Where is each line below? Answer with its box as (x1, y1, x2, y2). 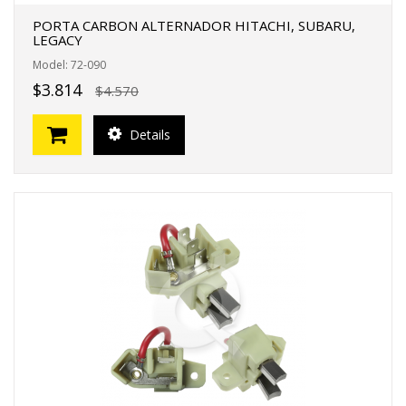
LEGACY (33, 31, 82, 49)
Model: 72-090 (33, 57, 106, 72)
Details (126, 125, 170, 143)
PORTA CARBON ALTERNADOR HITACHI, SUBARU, (33, 16, 355, 34)
